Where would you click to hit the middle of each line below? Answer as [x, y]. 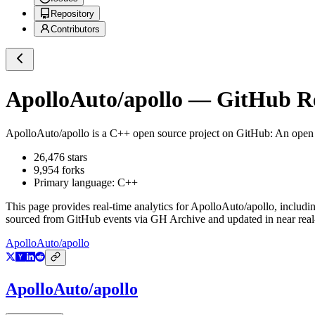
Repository [72, 14]
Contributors [75, 30]
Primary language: [76, 183]
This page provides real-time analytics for [98, 207]
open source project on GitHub [200, 134]
